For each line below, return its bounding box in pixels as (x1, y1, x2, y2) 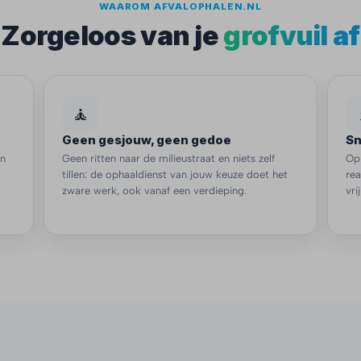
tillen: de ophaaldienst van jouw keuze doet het (62, 168, 288, 180)
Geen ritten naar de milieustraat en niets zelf (62, 152, 275, 164)
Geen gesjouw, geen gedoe (62, 132, 231, 147)
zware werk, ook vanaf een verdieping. (62, 185, 247, 197)
